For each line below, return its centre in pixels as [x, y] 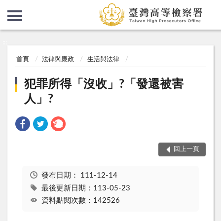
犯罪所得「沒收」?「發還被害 [104, 84]
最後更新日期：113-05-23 [86, 188]
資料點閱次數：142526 [80, 201]
